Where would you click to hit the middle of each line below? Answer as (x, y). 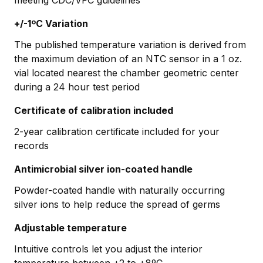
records (31, 145)
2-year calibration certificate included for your (117, 131)
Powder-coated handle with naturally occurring (119, 190)
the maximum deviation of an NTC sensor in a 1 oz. (128, 58)
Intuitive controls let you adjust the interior (108, 249)
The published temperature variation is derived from (130, 44)
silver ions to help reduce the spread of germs (117, 204)
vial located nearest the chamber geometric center (127, 73)
